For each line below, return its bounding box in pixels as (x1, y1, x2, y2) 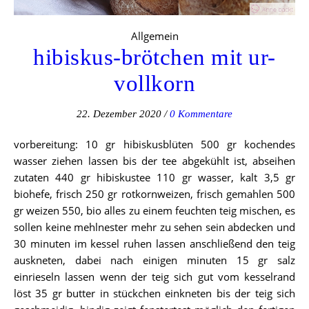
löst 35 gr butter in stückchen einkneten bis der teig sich (14, 286, 295, 300)
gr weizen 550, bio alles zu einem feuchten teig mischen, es (14, 203, 295, 217)
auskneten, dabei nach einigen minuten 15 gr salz (14, 252, 295, 267)
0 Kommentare (170, 108, 232, 119)
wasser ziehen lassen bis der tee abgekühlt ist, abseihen (14, 153, 295, 168)
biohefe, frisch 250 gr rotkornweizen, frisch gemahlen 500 (14, 186, 295, 201)
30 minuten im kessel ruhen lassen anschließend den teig (14, 236, 295, 250)
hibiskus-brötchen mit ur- (33, 44, 276, 70)
